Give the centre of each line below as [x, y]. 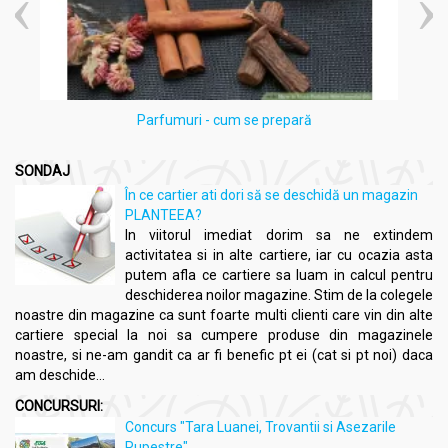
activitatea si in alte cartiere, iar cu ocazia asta [279, 255]
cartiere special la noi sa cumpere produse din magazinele [224, 335]
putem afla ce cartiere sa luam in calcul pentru [279, 275]
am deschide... [60, 375]
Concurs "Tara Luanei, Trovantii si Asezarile [260, 427]
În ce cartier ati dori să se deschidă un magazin [271, 195]
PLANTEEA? [163, 215]
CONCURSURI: [59, 406]
